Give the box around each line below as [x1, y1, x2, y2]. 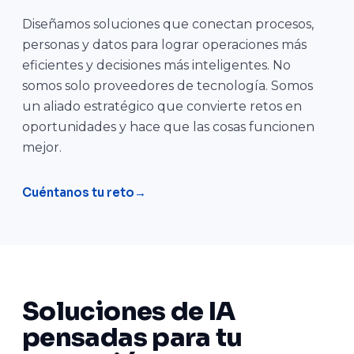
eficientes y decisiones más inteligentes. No [22, 58, 291, 73]
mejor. [22, 140, 62, 155]
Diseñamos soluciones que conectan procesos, [22, 17, 314, 32]
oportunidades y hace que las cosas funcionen [22, 119, 314, 134]
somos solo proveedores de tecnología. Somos [22, 78, 313, 93]
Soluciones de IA [22, 296, 235, 327]
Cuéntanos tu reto [22, 185, 134, 200]
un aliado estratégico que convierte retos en [22, 99, 302, 114]
